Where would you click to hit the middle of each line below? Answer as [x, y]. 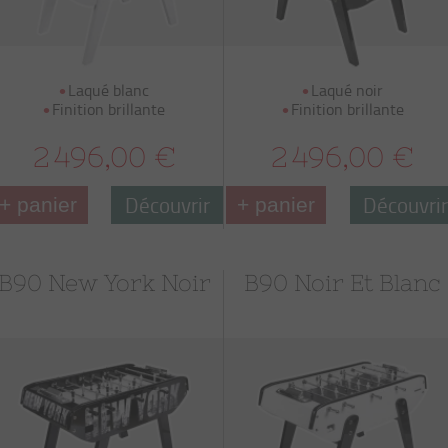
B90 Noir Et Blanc [343, 283]
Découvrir [167, 204]
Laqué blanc [109, 90]
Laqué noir [347, 90]
